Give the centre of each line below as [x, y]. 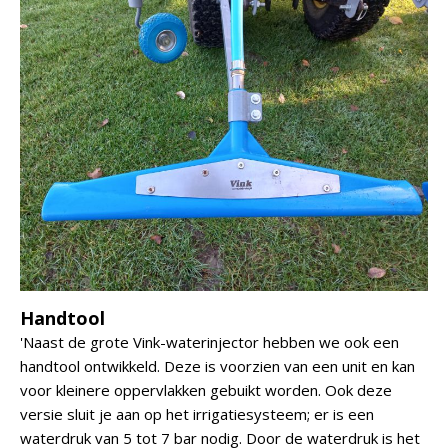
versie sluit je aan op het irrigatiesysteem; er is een [197, 414]
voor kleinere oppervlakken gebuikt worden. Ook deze [206, 390]
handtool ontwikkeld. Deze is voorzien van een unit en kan [217, 366]
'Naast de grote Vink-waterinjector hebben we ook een [209, 342]
